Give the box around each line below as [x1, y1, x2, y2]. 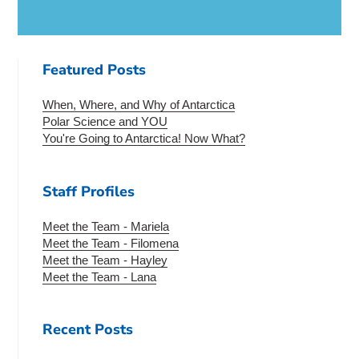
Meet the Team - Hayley [42, 252, 168, 267]
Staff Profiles [42, 181, 135, 201]
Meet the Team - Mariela [42, 219, 170, 233]
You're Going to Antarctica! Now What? [42, 131, 246, 145]
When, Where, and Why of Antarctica [42, 97, 236, 111]
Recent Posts [42, 320, 134, 340]
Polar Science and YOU [42, 114, 168, 128]
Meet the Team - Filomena [42, 236, 179, 250]
